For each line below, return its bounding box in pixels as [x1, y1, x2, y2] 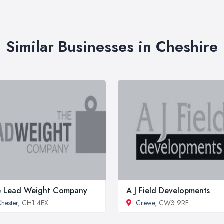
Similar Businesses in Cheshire [6, 35, 218, 57]
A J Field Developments [126, 184, 210, 196]
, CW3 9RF [155, 197, 189, 208]
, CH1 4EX [18, 197, 48, 208]
